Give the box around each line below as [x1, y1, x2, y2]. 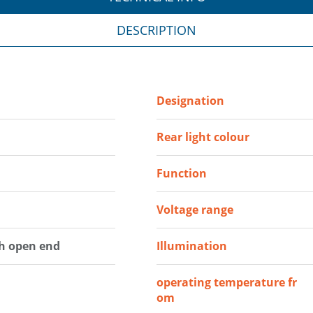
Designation [156, 93, 224, 109]
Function [156, 166, 207, 182]
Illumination [156, 238, 227, 254]
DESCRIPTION [116, 22, 196, 39]
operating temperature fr [156, 275, 297, 291]
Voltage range [156, 202, 233, 218]
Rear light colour [156, 129, 249, 145]
